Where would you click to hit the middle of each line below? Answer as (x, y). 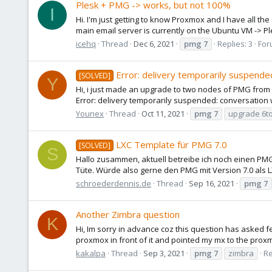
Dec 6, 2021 (154, 43)
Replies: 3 (235, 43)
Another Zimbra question (128, 215)
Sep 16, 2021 (212, 183)
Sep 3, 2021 (164, 253)
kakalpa (91, 253)
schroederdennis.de (114, 183)
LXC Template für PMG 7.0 (172, 145)
